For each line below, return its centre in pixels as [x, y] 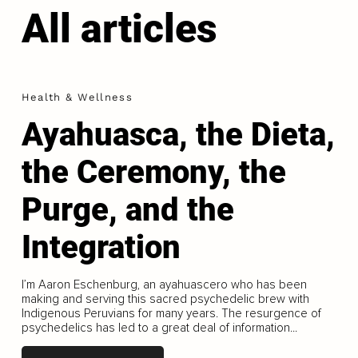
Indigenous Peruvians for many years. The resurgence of [171, 314]
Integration [101, 248]
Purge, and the [127, 210]
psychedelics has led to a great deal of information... [159, 328]
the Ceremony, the [153, 173]
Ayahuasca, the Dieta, [178, 135]
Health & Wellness [77, 97]
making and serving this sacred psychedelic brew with [165, 299]
